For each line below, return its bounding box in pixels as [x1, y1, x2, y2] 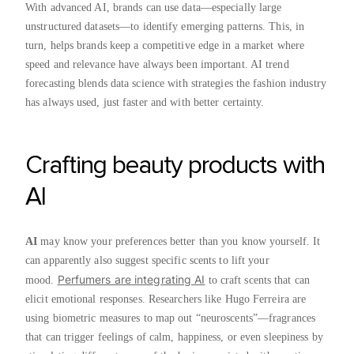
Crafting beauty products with [25, 149, 325, 181]
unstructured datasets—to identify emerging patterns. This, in [25, 20, 305, 32]
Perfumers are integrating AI [57, 272, 205, 286]
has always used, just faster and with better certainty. [25, 96, 265, 108]
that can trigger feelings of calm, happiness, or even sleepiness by [25, 330, 323, 343]
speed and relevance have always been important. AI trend [25, 58, 289, 70]
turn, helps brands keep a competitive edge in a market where [25, 39, 305, 51]
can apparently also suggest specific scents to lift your [25, 254, 269, 266]
